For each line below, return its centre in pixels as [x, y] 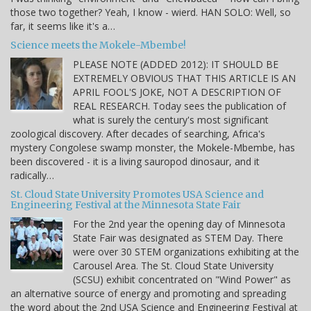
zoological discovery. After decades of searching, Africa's [138, 134]
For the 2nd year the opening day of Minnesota [179, 224]
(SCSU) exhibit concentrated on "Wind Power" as [182, 280]
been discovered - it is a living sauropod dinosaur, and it [135, 162]
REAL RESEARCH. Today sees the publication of [179, 106]
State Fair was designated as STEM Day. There [178, 238]
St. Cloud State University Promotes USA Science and [137, 195]
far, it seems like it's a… [63, 26]
